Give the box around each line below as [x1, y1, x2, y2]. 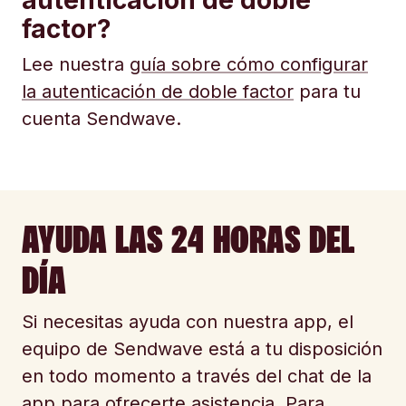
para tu [294, 81, 361, 102]
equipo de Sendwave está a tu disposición [22, 338, 382, 360]
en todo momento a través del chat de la [22, 365, 372, 387]
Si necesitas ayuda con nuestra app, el [22, 311, 353, 333]
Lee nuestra [22, 53, 130, 75]
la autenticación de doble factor [22, 81, 294, 102]
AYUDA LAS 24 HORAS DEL [22, 219, 354, 259]
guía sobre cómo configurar [130, 53, 368, 75]
